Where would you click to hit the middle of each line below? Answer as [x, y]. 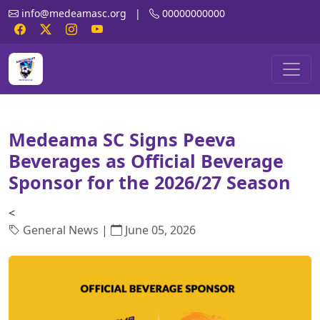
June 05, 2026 [159, 230]
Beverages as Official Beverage [146, 161]
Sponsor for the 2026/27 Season [150, 182]
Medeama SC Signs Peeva [122, 139]
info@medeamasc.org [75, 13]
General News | [65, 230]
